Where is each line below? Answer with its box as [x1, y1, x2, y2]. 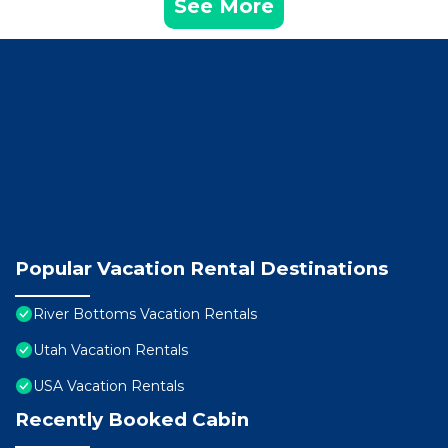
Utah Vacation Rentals [33, 340, 188, 359]
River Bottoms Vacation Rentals [33, 304, 257, 323]
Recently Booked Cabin [15, 407, 249, 431]
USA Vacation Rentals [33, 376, 184, 395]
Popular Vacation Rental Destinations [15, 256, 388, 280]
